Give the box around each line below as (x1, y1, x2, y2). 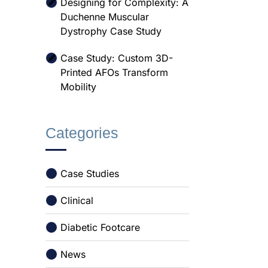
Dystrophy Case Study (60, 25, 162, 37)
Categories (45, 124, 118, 141)
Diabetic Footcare (60, 221, 140, 233)
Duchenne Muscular (60, 11, 149, 23)
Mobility (60, 81, 96, 93)
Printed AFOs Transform (60, 66, 168, 78)
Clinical (60, 194, 93, 206)
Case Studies (60, 167, 119, 179)
